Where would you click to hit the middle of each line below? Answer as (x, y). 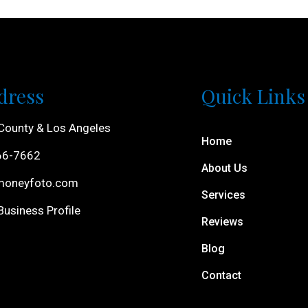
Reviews (222, 222)
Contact (221, 276)
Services (223, 195)
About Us (224, 168)
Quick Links (253, 96)
